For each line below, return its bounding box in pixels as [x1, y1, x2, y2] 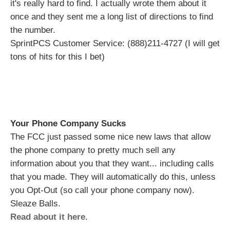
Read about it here [10, 212, 85, 222]
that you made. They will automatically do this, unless [10, 172, 216, 182]
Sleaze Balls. [10, 199, 61, 208]
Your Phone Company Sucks [10, 119, 126, 128]
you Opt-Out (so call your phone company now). [10, 185, 195, 195]
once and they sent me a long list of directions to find [10, 12, 213, 22]
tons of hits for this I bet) [10, 52, 105, 62]
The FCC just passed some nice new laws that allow [10, 132, 210, 142]
